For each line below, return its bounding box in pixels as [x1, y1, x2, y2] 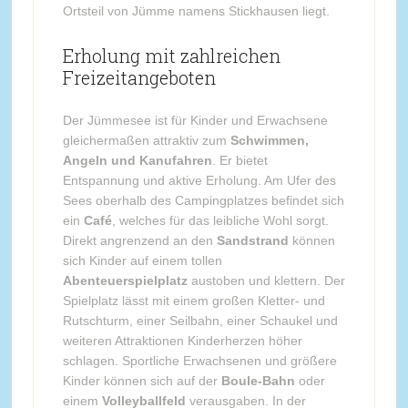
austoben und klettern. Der [187, 273, 345, 288]
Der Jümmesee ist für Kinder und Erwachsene [62, 113, 328, 127]
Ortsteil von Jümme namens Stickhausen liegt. [62, 4, 330, 18]
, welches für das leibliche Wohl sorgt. [111, 213, 329, 228]
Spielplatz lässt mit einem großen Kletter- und [62, 293, 325, 308]
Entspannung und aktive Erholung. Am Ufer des [62, 173, 336, 188]
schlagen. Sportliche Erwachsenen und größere [62, 353, 337, 368]
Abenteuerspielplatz [62, 273, 188, 288]
